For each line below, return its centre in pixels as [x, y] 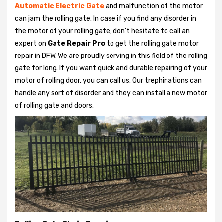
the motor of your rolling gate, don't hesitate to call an [102, 31]
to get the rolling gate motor [152, 43]
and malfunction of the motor [154, 6]
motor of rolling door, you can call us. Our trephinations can [108, 80]
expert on [31, 43]
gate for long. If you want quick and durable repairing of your [111, 68]
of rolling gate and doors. [56, 105]
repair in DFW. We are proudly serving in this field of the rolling [111, 55]
